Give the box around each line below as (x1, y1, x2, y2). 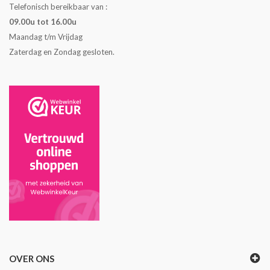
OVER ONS (9, 253, 54, 264)
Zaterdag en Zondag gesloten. (9, 47, 115, 57)
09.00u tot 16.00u (9, 17, 77, 27)
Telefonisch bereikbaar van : (9, 2, 107, 11)
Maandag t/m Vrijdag (9, 32, 83, 42)
